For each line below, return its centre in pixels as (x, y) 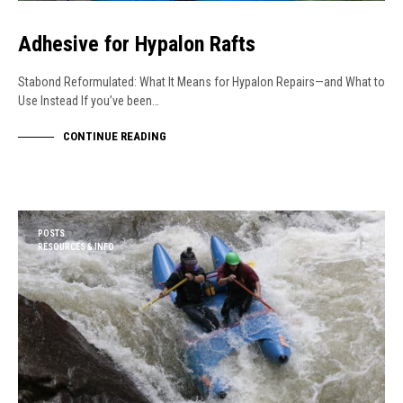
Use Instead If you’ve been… (89, 101)
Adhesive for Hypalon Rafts (137, 44)
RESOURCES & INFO (76, 247)
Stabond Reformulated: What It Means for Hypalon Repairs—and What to (201, 82)
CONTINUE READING (115, 137)
